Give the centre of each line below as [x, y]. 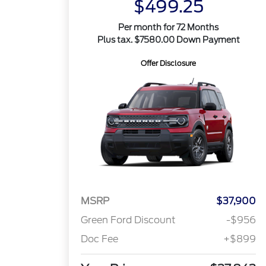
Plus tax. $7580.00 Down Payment [168, 40]
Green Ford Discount [129, 220]
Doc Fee [100, 239]
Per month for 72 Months [169, 27]
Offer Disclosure [169, 63]
